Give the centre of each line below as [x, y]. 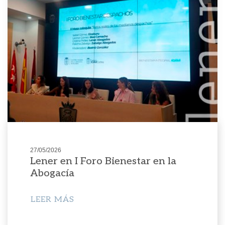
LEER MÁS [52, 199]
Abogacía [52, 173]
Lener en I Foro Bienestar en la [103, 161]
